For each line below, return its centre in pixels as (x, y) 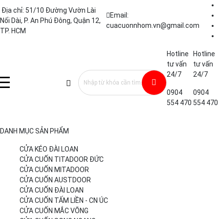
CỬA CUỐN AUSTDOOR (55, 180)
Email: (119, 15)
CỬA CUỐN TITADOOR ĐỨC (62, 159)
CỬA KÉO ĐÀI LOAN (49, 149)
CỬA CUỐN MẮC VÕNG (54, 211)
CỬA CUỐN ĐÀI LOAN (52, 190)
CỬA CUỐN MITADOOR (54, 170)
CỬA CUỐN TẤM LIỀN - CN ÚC (64, 200)
